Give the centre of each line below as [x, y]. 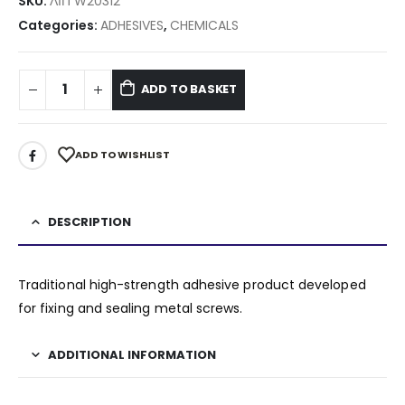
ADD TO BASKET [188, 89]
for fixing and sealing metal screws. [131, 308]
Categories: [59, 26]
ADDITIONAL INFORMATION [132, 354]
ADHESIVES [132, 26]
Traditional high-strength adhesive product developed [192, 284]
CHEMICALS [204, 26]
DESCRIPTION [89, 221]
